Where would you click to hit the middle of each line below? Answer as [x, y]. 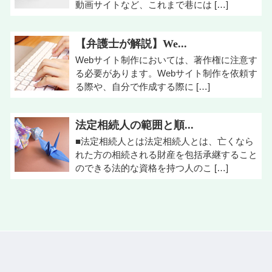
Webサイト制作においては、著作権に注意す [166, 59]
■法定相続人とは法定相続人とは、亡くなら [165, 141]
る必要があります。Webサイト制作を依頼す [166, 73]
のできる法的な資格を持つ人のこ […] [152, 168]
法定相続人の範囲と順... [134, 125]
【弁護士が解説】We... [131, 43]
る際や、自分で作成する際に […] [143, 86]
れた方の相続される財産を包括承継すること [166, 155]
